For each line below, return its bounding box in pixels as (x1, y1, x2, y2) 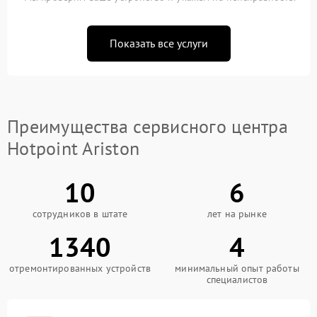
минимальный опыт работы (175, 262, 299, 275)
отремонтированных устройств (8, 262, 151, 275)
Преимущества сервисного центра (7, 115, 288, 138)
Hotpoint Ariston (7, 137, 140, 160)
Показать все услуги (109, 36, 208, 50)
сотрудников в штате (32, 207, 128, 220)
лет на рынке (207, 207, 267, 220)
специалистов (206, 273, 268, 286)
